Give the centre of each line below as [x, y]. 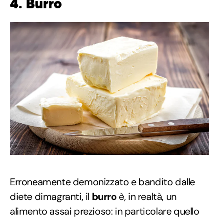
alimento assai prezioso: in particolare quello [105, 211]
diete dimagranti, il [51, 197]
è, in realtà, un [146, 197]
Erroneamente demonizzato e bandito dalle [103, 182]
